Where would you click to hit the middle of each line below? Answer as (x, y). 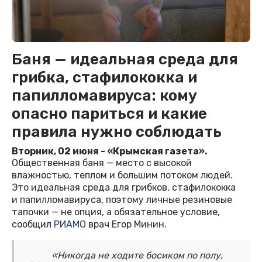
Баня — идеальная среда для (125, 60)
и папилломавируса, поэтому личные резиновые (122, 200)
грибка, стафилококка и (104, 78)
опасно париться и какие (109, 114)
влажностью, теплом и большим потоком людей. (122, 175)
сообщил (33, 225)
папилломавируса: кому (104, 96)
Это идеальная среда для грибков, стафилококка (124, 188)
